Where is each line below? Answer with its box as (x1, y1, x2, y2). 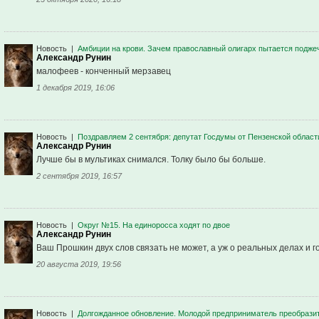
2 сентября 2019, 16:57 (36, 172, 122, 181)
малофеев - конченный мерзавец (36, 66, 171, 77)
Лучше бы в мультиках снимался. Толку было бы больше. (36, 155, 266, 165)
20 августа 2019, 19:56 (36, 260, 121, 269)
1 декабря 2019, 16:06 (36, 83, 115, 93)
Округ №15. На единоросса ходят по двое (78, 221, 230, 230)
